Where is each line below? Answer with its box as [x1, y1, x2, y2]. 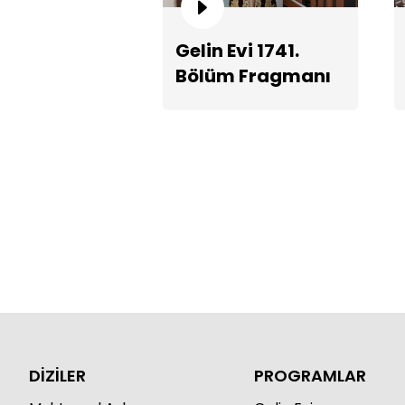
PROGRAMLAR [254, 363, 366, 387]
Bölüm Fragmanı [175, 62, 331, 89]
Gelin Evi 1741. [175, 37, 299, 63]
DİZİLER [29, 363, 86, 387]
